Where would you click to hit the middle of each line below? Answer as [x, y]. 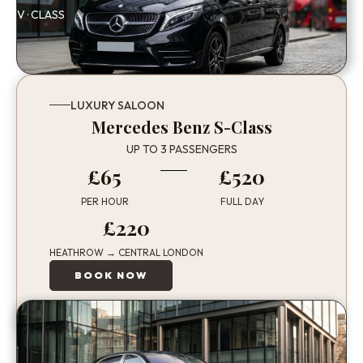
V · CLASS [41, 14]
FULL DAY [242, 201]
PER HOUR [105, 201]
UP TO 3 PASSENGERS [181, 149]
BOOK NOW [111, 275]
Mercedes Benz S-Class [181, 126]
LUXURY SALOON [118, 105]
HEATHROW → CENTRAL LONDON [126, 252]
